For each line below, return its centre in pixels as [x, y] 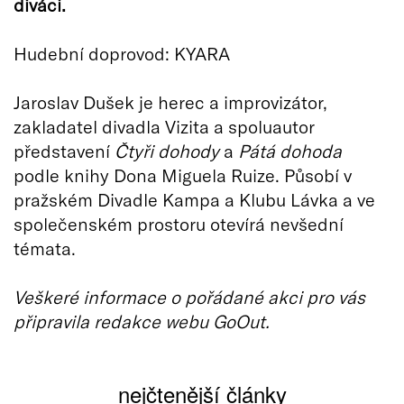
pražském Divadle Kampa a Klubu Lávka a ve [194, 199]
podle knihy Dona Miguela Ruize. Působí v [183, 174]
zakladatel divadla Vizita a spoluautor [164, 126]
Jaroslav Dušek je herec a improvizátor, [170, 101]
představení [64, 150]
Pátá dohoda [290, 150]
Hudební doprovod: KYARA [122, 53]
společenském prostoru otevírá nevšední [179, 223]
